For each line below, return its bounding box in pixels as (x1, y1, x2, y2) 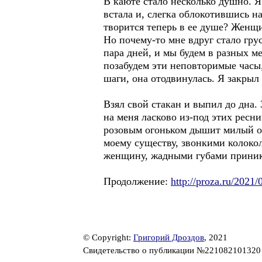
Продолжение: (104, 175, 171, 187)
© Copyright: (83, 233, 133, 242)
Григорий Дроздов (133, 233, 204, 242)
